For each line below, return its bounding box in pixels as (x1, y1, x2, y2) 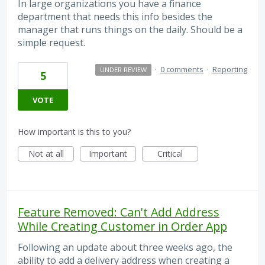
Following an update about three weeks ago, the (18, 241, 232, 254)
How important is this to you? (18, 126, 131, 138)
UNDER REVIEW (99, 65, 147, 75)
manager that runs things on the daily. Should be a (18, 23, 243, 36)
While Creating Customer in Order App (18, 218, 227, 235)
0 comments (160, 64, 203, 75)
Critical (157, 148, 183, 160)
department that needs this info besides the (18, 10, 212, 23)
